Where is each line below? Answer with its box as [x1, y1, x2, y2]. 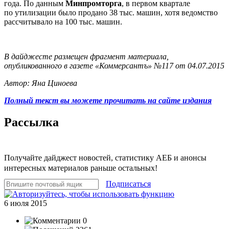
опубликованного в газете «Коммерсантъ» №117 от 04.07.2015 [4, 61, 224, 70]
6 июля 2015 [4, 198, 47, 208]
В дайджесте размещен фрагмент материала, [4, 52, 169, 61]
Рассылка [4, 115, 59, 129]
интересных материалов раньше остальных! [4, 163, 157, 172]
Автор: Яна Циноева [4, 78, 77, 87]
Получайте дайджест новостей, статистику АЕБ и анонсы [4, 153, 207, 162]
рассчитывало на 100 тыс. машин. [4, 17, 122, 26]
